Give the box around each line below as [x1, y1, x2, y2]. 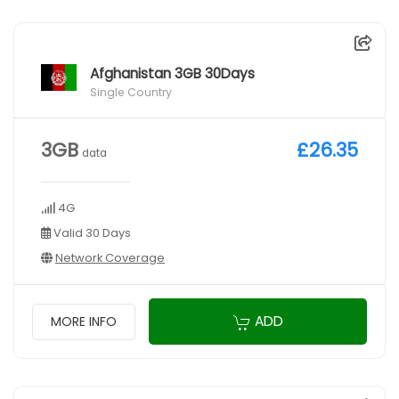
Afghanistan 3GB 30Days [90, 64, 255, 84]
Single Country [90, 85, 172, 101]
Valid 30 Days [51, 224, 131, 242]
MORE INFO [51, 312, 117, 330]
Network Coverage [55, 249, 165, 267]
